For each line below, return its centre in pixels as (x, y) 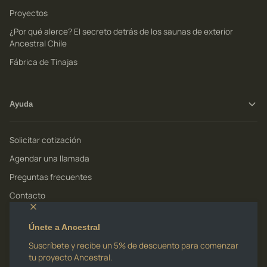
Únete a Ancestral (64, 227)
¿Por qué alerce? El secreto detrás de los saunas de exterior (121, 31)
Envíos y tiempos (41, 214)
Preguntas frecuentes (51, 177)
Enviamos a (31, 256)
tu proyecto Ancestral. (70, 257)
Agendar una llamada (49, 158)
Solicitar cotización (45, 140)
